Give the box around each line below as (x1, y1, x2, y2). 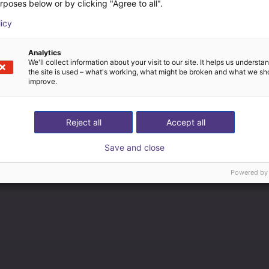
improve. (28, 77, 57, 86)
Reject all (65, 117, 101, 127)
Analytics (28, 48, 61, 57)
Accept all (166, 117, 205, 127)
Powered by (231, 168, 268, 177)
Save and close (104, 142, 165, 153)
